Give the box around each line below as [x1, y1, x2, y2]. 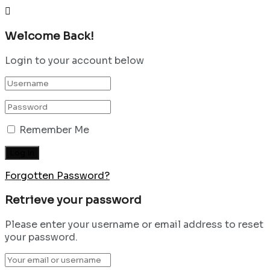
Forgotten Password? [5, 169, 110, 182]
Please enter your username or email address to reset [5, 218, 263, 231]
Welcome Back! [5, 28, 94, 43]
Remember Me [19, 123, 89, 136]
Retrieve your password [5, 193, 142, 207]
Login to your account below [5, 54, 144, 67]
